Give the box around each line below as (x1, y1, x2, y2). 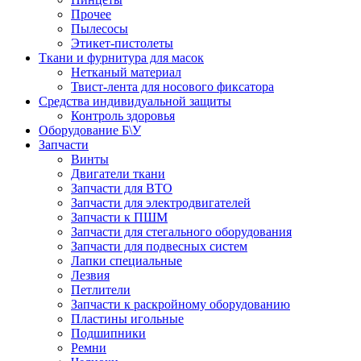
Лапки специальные (71, 253, 182, 268)
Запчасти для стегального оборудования (71, 224, 292, 239)
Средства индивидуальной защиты (39, 93, 231, 108)
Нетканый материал (71, 64, 181, 79)
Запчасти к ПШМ (71, 210, 168, 224)
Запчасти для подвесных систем (71, 239, 247, 253)
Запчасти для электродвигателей (71, 195, 251, 210)
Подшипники (71, 326, 146, 340)
